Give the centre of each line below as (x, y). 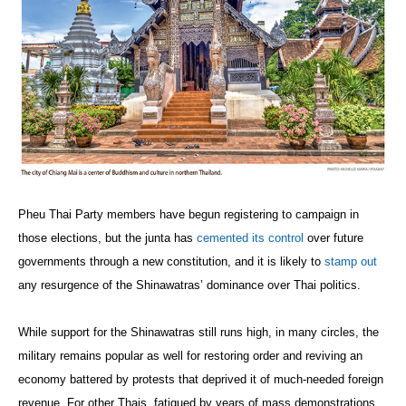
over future (333, 237)
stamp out (351, 261)
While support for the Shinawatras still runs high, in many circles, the (198, 332)
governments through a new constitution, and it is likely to (171, 261)
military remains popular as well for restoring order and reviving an (190, 355)
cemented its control (250, 237)
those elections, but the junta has (107, 237)
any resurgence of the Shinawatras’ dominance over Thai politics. (189, 285)
